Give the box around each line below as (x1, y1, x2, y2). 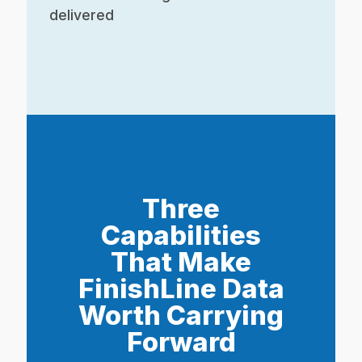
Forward (126, 325, 236, 358)
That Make (111, 245, 251, 278)
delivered (49, 6, 115, 23)
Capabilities (101, 218, 261, 251)
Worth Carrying (78, 298, 284, 331)
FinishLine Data (78, 271, 284, 305)
